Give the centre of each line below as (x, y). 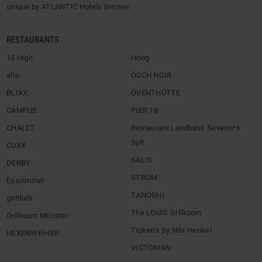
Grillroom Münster (38, 216)
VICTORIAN (151, 248)
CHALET (21, 128)
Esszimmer (26, 181)
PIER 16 (145, 111)
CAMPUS (22, 111)
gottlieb (20, 198)
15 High (20, 58)
